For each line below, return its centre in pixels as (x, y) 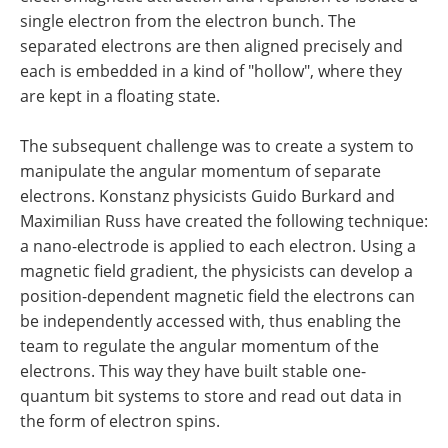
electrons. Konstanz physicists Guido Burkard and (207, 196)
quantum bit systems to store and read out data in (211, 396)
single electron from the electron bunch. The (188, 21)
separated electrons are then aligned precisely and (211, 46)
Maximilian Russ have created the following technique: (224, 221)
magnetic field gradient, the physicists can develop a (216, 271)
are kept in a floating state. (120, 96)
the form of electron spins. (120, 421)
